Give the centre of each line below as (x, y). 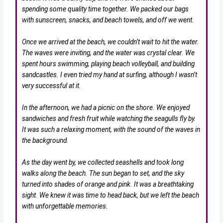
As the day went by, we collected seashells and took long (103, 162)
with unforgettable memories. (65, 206)
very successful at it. (52, 85)
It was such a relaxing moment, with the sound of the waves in (111, 129)
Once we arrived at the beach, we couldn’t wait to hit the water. (111, 42)
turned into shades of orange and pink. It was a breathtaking (108, 184)
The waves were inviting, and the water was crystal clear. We (109, 53)
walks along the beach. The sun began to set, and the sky (103, 173)
